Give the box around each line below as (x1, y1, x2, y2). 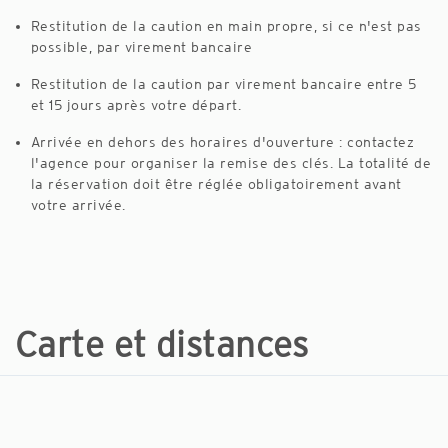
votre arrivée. (31, 196, 126, 213)
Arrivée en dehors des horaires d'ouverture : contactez (31, 133, 415, 150)
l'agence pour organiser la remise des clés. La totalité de (31, 154, 432, 171)
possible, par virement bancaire (31, 38, 253, 55)
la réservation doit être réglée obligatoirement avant (31, 175, 402, 192)
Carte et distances (15, 324, 309, 364)
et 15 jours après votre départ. (31, 96, 242, 113)
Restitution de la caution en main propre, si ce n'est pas (31, 17, 422, 34)
